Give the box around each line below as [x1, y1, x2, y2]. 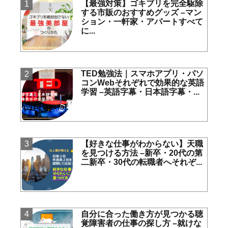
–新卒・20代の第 [140, 148, 203, 157]
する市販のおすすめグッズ [81, 8, 179, 17]
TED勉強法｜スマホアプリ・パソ [81, 69, 204, 78]
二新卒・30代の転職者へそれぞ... [81, 157, 203, 166]
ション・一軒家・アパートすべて [81, 17, 204, 26]
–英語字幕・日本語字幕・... [99, 87, 200, 96]
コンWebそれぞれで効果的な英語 [81, 78, 205, 87]
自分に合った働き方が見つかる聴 [81, 209, 204, 218]
